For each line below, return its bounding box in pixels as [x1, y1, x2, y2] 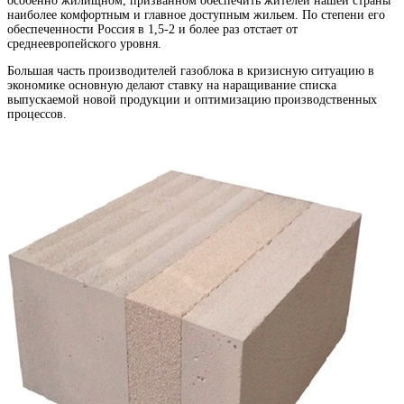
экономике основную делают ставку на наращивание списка [7, 78, 336, 92]
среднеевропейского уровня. [7, 36, 161, 50]
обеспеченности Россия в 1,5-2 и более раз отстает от [7, 22, 298, 36]
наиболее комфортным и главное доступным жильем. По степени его [7, 7, 385, 22]
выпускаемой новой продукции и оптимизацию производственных [7, 92, 377, 106]
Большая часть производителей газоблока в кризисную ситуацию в [7, 63, 374, 78]
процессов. [7, 106, 67, 121]
